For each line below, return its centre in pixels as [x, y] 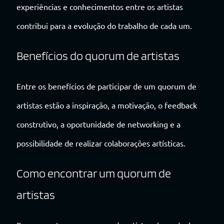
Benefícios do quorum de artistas [98, 55]
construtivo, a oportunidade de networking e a [98, 124]
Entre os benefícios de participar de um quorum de [106, 86]
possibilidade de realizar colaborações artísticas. [101, 143]
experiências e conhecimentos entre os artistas [100, 6]
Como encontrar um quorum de [94, 173]
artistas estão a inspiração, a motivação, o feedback [107, 105]
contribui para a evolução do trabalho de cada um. [104, 25]
